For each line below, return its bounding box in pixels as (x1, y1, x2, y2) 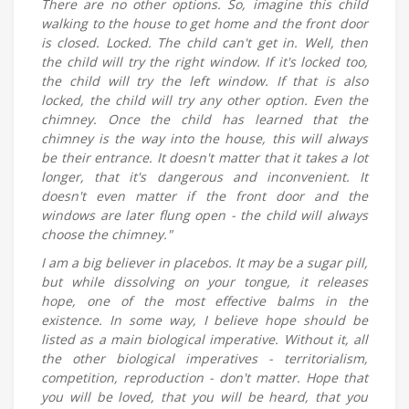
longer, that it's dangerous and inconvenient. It (41, 168, 368, 185)
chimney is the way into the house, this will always (41, 130, 368, 147)
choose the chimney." (41, 225, 176, 243)
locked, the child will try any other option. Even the (41, 91, 368, 109)
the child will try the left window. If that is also (41, 72, 368, 89)
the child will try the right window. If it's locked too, (41, 53, 368, 70)
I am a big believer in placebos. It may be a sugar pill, (41, 254, 368, 271)
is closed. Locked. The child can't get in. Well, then (41, 34, 368, 51)
